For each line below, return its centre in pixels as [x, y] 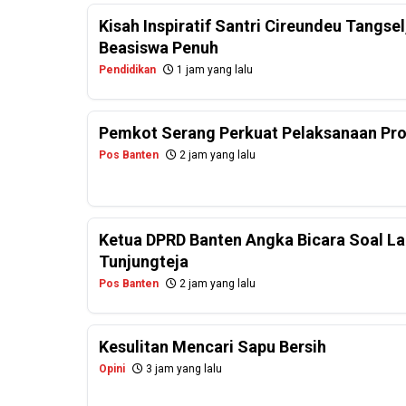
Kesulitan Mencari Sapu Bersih [213, 347]
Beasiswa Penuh [159, 48]
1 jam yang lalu [213, 70]
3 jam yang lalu [183, 369]
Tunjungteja [144, 262]
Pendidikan [127, 70]
